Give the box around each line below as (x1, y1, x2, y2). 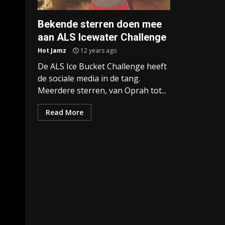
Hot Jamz (38, 46, 66, 55)
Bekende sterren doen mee (38, 18, 162, 30)
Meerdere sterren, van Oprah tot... (38, 85, 166, 96)
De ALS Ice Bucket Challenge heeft (38, 61, 167, 72)
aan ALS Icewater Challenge (38, 31, 166, 43)
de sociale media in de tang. (38, 73, 140, 84)
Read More (46, 107, 83, 117)
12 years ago (79, 46, 117, 55)
